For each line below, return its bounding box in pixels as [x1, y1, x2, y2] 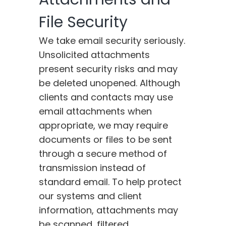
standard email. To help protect [39, 176, 182, 189]
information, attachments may [39, 204, 179, 217]
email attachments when [39, 105, 152, 118]
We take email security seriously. [39, 34, 186, 47]
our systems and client [39, 190, 142, 203]
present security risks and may [39, 63, 178, 76]
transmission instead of [39, 161, 146, 175]
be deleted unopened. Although [39, 77, 181, 90]
